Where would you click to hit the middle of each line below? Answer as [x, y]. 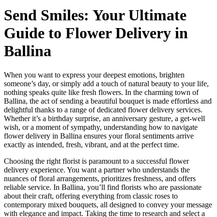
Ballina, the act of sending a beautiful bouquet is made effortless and [108, 101]
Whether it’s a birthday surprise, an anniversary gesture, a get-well [104, 118]
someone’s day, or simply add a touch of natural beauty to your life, [106, 83]
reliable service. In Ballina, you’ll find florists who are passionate [103, 187]
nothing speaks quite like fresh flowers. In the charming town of [101, 92]
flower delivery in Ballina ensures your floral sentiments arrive [99, 136]
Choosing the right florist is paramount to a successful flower [96, 161]
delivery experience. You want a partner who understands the [97, 170]
